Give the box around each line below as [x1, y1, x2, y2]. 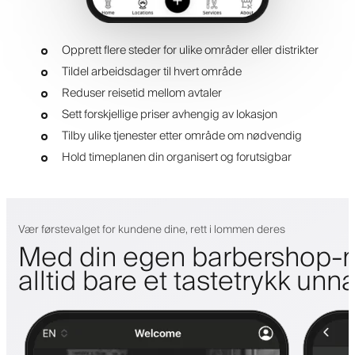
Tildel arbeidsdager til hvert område [61, 62, 242, 82]
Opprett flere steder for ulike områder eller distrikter [61, 40, 319, 61]
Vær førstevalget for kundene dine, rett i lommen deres [18, 220, 285, 240]
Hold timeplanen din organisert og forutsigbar [61, 147, 292, 168]
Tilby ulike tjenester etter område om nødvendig [61, 126, 302, 147]
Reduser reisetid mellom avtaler [61, 83, 222, 104]
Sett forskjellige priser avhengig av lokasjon [61, 105, 277, 125]
